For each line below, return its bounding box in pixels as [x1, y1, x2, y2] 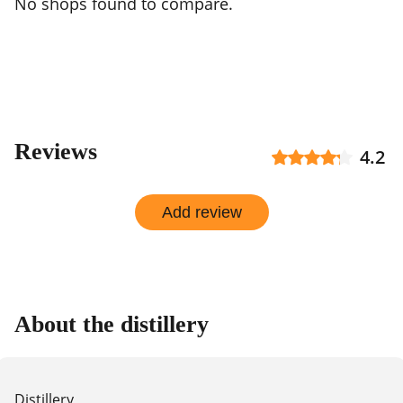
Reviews [14, 139, 97, 166]
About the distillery [14, 310, 209, 337]
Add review [161, 202, 242, 221]
